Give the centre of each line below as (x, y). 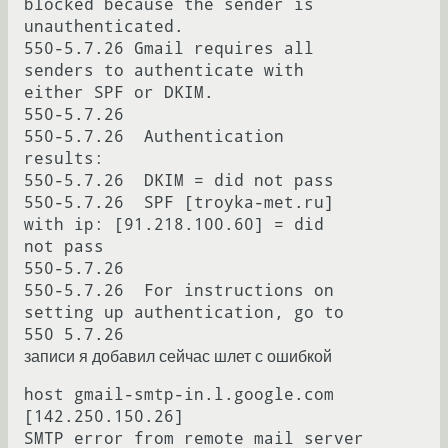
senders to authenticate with (164, 71)
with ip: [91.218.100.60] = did (174, 225)
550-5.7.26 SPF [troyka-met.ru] (179, 203)
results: (64, 159)
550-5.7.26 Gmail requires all (169, 49)
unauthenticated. (104, 27)
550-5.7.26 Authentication (154, 137)
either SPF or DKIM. (119, 93)
